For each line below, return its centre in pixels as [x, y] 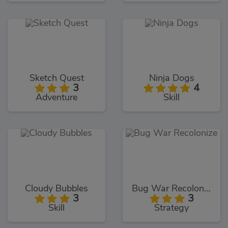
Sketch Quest [56, 79]
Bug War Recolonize [207, 189]
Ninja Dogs [172, 79]
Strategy [172, 208]
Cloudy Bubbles [56, 189]
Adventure [56, 98]
